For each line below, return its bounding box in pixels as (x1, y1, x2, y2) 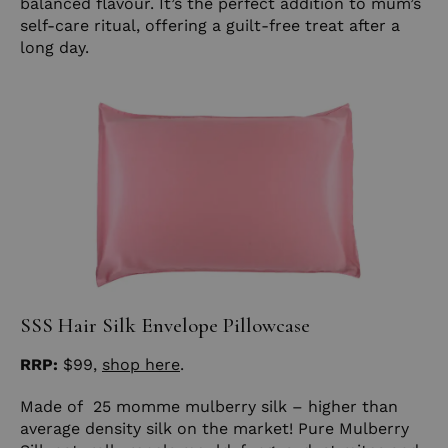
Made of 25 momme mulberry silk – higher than (20, 396, 398, 416)
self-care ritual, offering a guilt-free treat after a (20, 15, 400, 35)
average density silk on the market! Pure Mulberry (20, 418, 409, 438)
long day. (20, 37, 94, 57)
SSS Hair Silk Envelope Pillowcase (20, 312, 310, 338)
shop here (102, 354, 180, 374)
